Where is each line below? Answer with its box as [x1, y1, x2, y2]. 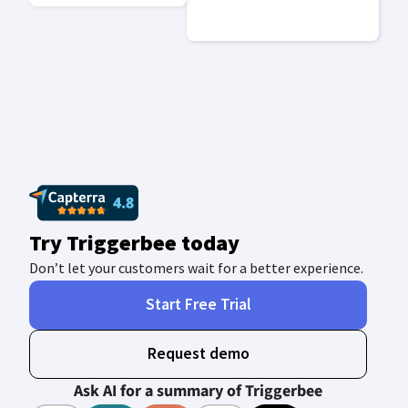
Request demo [147, 343, 250, 364]
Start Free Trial [145, 294, 251, 315]
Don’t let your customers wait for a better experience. [29, 258, 363, 277]
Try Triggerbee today [29, 228, 240, 257]
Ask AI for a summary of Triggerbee [74, 380, 323, 403]
